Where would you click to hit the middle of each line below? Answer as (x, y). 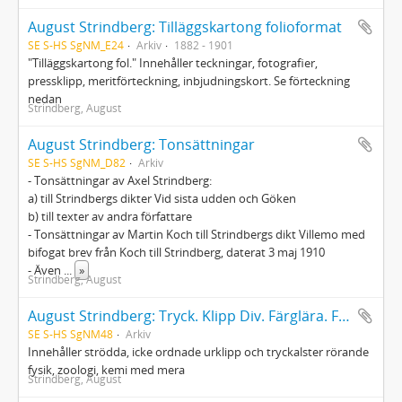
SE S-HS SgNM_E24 (76, 45)
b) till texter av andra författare (110, 216)
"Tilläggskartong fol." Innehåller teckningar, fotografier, (173, 63)
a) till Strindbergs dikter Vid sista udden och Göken (162, 198)
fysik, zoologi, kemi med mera (106, 370)
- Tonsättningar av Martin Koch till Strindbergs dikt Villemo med (197, 234)
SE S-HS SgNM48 (70, 334)
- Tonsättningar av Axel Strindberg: (120, 180)
